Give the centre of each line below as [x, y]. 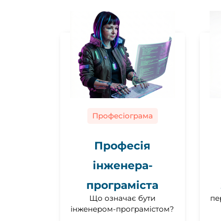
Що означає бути [123, 198]
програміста [123, 185]
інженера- [122, 166]
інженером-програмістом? [123, 209]
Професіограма [122, 116]
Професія [123, 146]
